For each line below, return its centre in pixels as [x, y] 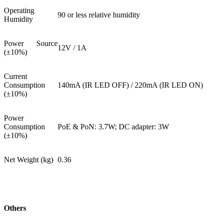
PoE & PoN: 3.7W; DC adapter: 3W [113, 126]
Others [15, 208]
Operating [19, 10]
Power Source [31, 43]
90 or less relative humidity [99, 15]
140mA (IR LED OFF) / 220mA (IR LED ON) [130, 85]
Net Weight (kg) [29, 159]
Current [15, 76]
